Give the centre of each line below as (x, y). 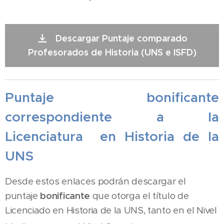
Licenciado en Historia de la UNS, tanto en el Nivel (111, 210)
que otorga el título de (139, 196)
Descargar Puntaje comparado (121, 38)
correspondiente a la (112, 117)
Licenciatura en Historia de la (112, 136)
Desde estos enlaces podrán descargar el (95, 181)
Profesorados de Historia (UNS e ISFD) (112, 52)
